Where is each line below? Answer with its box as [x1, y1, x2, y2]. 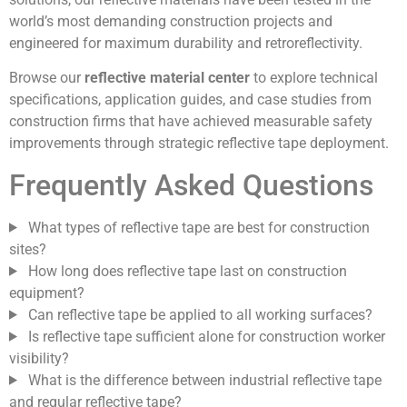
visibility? [9, 349, 69, 367]
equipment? [9, 283, 84, 302]
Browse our [9, 69, 84, 87]
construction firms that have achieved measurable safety [9, 113, 372, 131]
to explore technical [250, 69, 378, 87]
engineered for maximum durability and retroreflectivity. [9, 35, 362, 52]
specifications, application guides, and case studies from [9, 91, 372, 109]
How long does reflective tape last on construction [24, 262, 347, 280]
